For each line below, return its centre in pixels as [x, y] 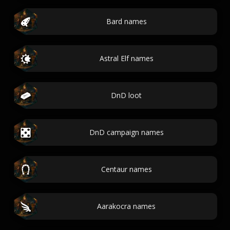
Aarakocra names [126, 206]
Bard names [126, 21]
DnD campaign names [126, 132]
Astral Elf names [126, 58]
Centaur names [126, 169]
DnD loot [126, 95]
